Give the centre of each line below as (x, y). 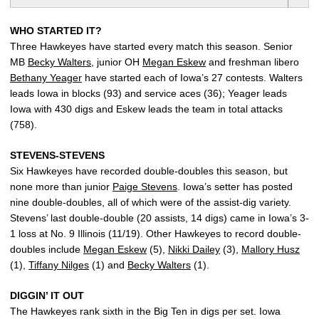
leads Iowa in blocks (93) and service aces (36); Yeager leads (148, 94)
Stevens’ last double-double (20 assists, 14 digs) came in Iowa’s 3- (159, 218)
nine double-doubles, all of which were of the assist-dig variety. (151, 203)
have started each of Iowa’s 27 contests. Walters (192, 78)
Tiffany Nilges (59, 265)
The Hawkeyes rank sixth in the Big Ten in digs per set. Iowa (145, 312)
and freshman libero (252, 62)
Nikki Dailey (194, 250)
